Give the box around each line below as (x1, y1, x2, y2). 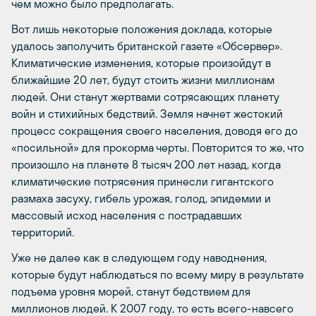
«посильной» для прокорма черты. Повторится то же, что (11, 141, 304, 154)
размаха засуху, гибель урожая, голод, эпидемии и (11, 192, 271, 205)
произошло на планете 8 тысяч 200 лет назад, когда (11, 158, 281, 171)
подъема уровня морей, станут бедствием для (11, 285, 250, 298)
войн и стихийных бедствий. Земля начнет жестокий (11, 107, 283, 120)
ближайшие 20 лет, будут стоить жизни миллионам (11, 73, 274, 86)
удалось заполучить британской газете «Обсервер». (11, 39, 282, 52)
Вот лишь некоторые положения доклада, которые (11, 23, 272, 35)
